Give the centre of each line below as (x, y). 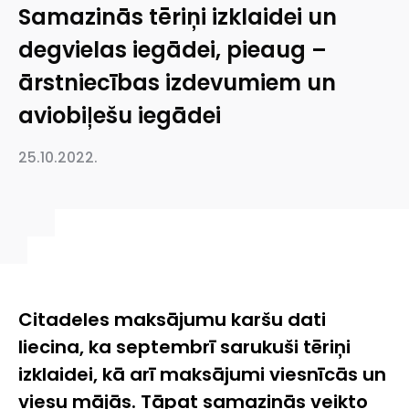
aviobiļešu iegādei (120, 116)
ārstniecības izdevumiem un (177, 83)
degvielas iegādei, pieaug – (173, 50)
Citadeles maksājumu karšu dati (172, 319)
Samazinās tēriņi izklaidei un (178, 17)
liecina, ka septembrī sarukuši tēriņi (184, 346)
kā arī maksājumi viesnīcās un (244, 374)
